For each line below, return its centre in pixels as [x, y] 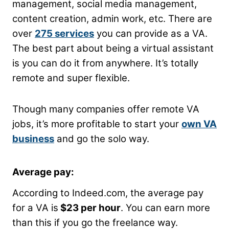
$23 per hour [89, 208]
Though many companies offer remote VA [106, 109]
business [33, 139]
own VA [199, 124]
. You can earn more [165, 208]
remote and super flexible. [72, 78]
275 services [64, 33]
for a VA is [35, 208]
